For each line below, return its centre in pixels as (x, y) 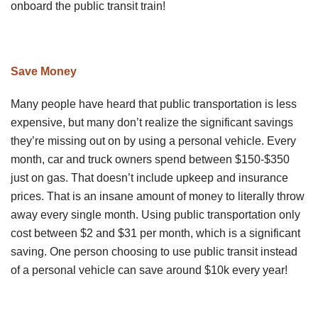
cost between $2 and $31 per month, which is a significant (155, 233)
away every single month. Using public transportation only (155, 214)
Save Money (44, 71)
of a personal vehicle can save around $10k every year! (149, 270)
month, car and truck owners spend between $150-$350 (150, 159)
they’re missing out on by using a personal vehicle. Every (153, 141)
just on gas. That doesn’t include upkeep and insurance (149, 177)
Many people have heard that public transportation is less (154, 104)
